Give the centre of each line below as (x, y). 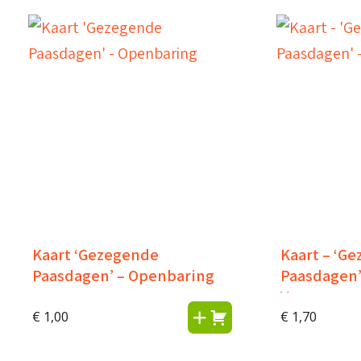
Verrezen (313, 297)
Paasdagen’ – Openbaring (123, 276)
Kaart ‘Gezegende (95, 255)
